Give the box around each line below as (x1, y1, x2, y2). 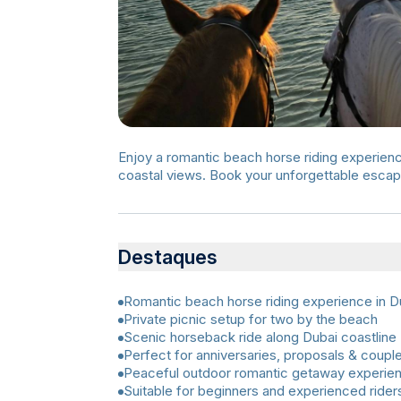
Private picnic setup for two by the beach (124, 311, 378, 328)
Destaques (118, 245, 218, 269)
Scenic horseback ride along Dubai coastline (124, 328, 397, 346)
